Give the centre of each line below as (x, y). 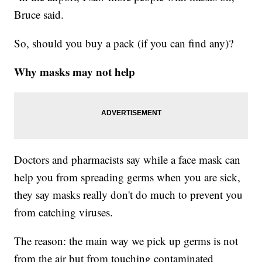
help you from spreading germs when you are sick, (127, 177)
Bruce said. (39, 14)
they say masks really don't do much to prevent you (129, 194)
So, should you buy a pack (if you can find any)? (124, 43)
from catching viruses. (64, 212)
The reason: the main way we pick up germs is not (126, 240)
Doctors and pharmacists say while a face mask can (127, 159)
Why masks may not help (75, 71)
